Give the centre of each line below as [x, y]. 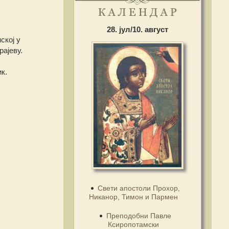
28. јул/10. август [137, 29]
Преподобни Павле [139, 215]
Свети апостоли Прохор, [139, 188]
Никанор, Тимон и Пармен [133, 197]
